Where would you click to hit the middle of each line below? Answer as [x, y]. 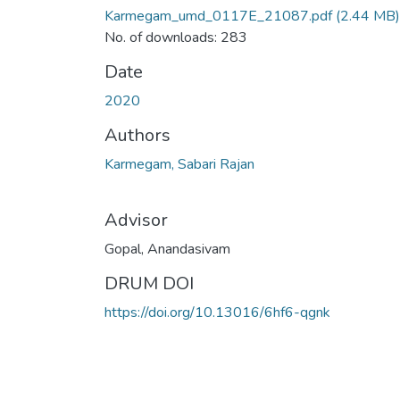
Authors [137, 135]
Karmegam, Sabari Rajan [179, 164]
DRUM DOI [149, 283]
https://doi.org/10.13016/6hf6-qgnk [217, 312]
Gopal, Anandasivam [167, 249]
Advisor [136, 220]
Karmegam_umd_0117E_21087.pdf [218, 16]
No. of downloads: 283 [176, 37]
